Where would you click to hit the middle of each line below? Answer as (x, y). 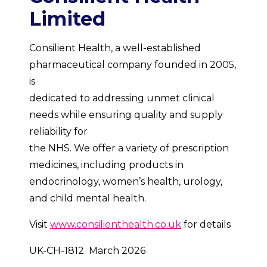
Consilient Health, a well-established (115, 48)
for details (206, 224)
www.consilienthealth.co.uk (116, 224)
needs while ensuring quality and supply (126, 115)
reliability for (58, 131)
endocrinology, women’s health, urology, (126, 181)
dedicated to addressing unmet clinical (122, 98)
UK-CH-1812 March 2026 (87, 251)
